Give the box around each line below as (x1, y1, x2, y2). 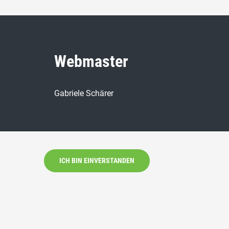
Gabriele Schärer (54, 88, 113, 98)
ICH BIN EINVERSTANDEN (59, 156, 134, 165)
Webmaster (54, 52, 128, 71)
